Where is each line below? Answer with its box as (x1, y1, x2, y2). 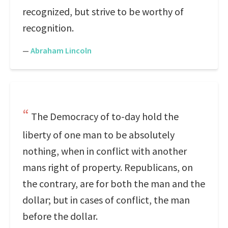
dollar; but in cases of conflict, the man (22, 193, 190, 206)
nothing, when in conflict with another (22, 145, 187, 157)
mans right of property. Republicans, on (22, 161, 193, 174)
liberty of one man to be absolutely (22, 128, 175, 141)
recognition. (22, 21, 74, 34)
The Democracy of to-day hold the (31, 110, 179, 123)
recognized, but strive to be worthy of (22, 5, 184, 18)
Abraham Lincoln (31, 45, 92, 55)
